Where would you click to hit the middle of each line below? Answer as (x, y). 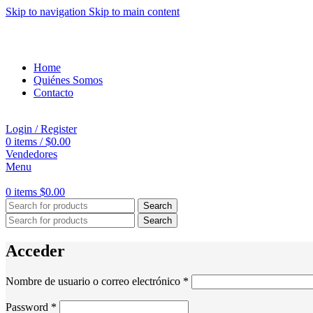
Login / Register (41, 129)
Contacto (53, 93)
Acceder (35, 250)
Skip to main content (134, 12)
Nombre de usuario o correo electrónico (94, 281)
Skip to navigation (47, 12)
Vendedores (31, 154)
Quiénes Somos (68, 80)
